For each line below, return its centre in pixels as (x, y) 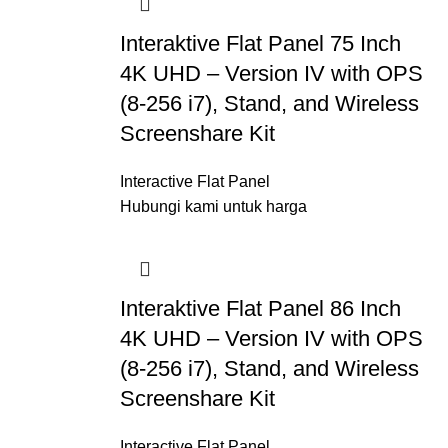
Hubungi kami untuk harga (213, 206)
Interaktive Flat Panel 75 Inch (260, 43)
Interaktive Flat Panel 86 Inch (260, 308)
